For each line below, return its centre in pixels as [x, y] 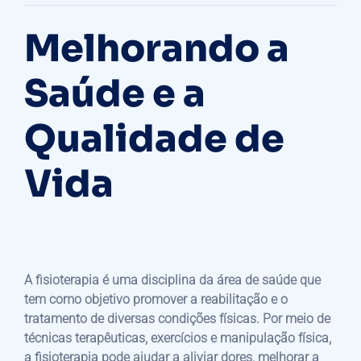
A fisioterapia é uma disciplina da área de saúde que [172, 280]
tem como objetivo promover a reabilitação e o [156, 299]
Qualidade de [154, 138]
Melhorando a [157, 48]
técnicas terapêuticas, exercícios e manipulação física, [178, 338]
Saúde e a [115, 93]
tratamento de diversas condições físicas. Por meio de [177, 318]
